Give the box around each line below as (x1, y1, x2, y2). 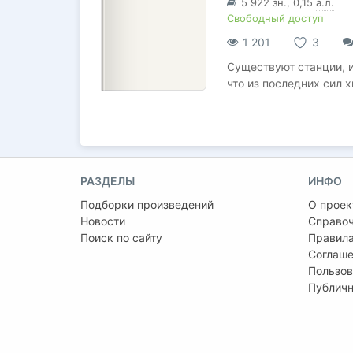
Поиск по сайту (80, 231, 162, 244)
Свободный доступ (227, 12, 324, 24)
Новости (80, 214, 125, 228)
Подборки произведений (80, 198, 214, 211)
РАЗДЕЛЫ (80, 174, 135, 188)
